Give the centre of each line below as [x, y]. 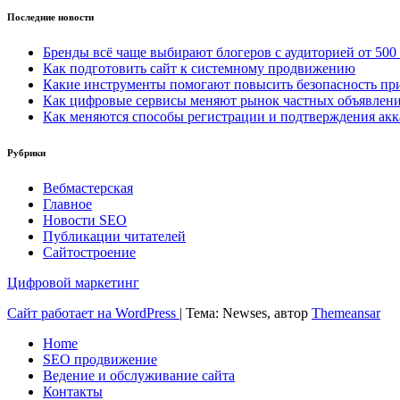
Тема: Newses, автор [249, 312]
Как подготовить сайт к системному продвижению [199, 68]
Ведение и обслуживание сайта [139, 375]
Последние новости [50, 17]
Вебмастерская [88, 187]
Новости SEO [85, 220]
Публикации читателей [114, 236]
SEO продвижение [100, 359]
